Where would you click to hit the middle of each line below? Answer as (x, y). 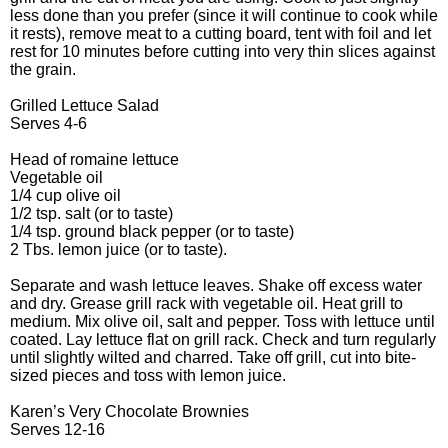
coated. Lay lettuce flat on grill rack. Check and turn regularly (223, 339)
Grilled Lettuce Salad (84, 105)
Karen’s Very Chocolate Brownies (129, 411)
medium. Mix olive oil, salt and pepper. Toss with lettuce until (222, 321)
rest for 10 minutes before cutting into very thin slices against (222, 51)
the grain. (43, 69)
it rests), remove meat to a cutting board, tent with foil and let (220, 33)
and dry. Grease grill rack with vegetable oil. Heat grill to (206, 303)
